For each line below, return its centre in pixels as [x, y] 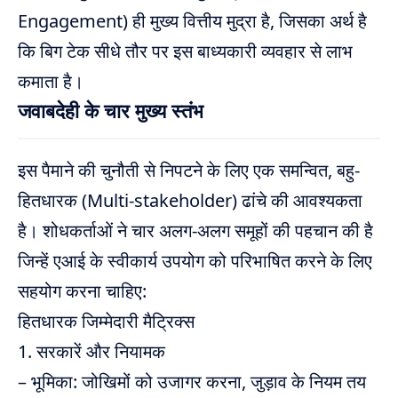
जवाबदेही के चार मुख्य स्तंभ [111, 110]
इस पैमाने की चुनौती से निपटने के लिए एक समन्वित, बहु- [189, 171]
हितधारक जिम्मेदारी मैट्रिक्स [106, 322]
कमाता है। [51, 81]
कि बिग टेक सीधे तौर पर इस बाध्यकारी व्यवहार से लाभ [185, 51]
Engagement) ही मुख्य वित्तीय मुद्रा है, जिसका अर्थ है [192, 20]
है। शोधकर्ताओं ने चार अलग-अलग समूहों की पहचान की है [195, 231]
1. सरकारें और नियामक [92, 352]
